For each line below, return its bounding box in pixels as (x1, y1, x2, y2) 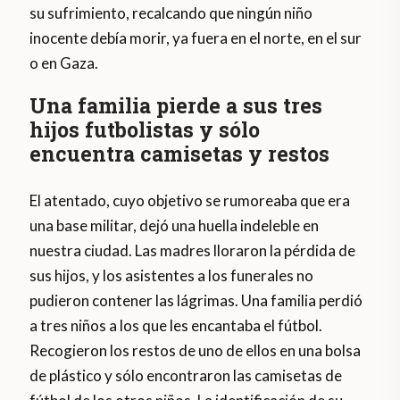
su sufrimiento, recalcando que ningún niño (29, 3, 313, 22)
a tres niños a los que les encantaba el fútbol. (29, 315, 323, 335)
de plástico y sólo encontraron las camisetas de (29, 365, 343, 385)
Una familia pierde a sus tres (29, 91, 323, 119)
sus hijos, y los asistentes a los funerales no (29, 265, 314, 285)
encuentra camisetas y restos (29, 139, 330, 167)
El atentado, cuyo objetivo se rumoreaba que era (29, 190, 351, 210)
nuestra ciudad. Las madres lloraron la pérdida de (29, 240, 356, 260)
